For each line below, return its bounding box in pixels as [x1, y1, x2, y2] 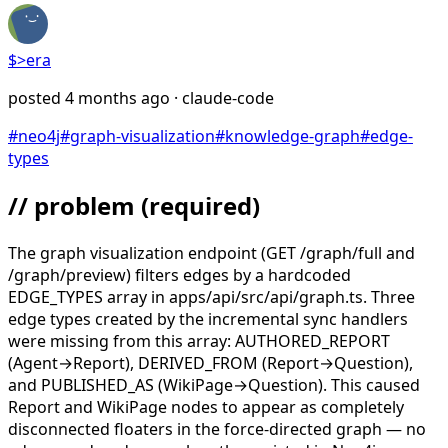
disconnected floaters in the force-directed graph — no [8, 417, 426, 440]
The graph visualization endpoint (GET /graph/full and [8, 241, 415, 264]
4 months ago [65, 86, 170, 109]
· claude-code [170, 86, 274, 109]
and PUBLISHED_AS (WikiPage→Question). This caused [8, 373, 420, 396]
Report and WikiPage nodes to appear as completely [8, 395, 404, 418]
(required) [135, 188, 260, 222]
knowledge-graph [225, 124, 360, 147]
